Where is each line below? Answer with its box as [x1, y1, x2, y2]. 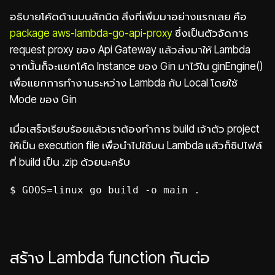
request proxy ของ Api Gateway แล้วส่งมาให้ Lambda [10, 42, 250, 56]
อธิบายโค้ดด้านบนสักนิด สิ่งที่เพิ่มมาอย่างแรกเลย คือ [10, 9, 247, 23]
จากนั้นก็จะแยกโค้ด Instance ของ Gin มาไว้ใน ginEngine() [10, 59, 263, 72]
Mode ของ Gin [10, 92, 79, 106]
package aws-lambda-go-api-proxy [10, 26, 172, 39]
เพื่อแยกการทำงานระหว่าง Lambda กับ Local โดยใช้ [10, 76, 238, 89]
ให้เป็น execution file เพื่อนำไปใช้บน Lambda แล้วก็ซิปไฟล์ [10, 139, 262, 152]
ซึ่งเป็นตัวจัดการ [172, 26, 249, 39]
